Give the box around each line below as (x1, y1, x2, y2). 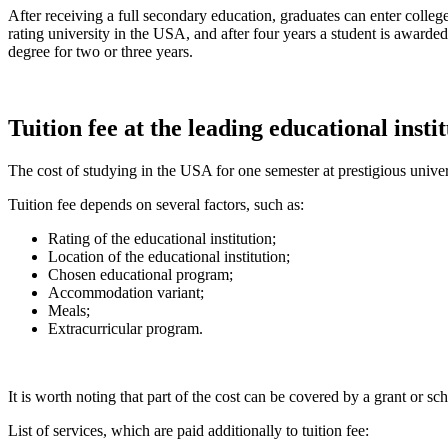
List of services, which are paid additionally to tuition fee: (8, 422, 369, 440)
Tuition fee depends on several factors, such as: (8, 196, 304, 214)
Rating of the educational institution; (48, 230, 276, 248)
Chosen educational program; (48, 266, 233, 284)
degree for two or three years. (8, 43, 193, 61)
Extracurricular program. (48, 320, 203, 338)
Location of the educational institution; (48, 248, 290, 266)
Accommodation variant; (48, 284, 204, 302)
